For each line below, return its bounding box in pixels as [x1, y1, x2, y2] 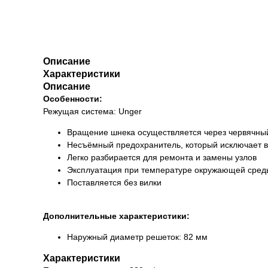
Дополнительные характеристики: [43, 211, 192, 221]
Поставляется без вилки [67, 178, 162, 187]
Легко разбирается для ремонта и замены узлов [67, 153, 257, 162]
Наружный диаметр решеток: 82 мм [67, 232, 208, 242]
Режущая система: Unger [43, 106, 144, 116]
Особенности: [43, 94, 102, 103]
